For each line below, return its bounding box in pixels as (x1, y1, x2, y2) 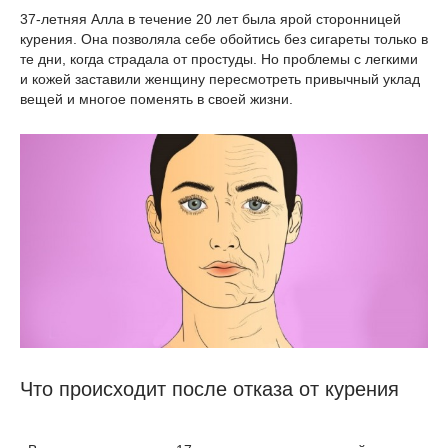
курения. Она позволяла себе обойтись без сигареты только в (20, 31, 428, 47)
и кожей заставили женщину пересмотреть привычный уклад (20, 71, 420, 87)
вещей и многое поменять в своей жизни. (20, 91, 293, 107)
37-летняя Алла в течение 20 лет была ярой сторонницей (20, 11, 401, 27)
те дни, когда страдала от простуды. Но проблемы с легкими (20, 51, 418, 67)
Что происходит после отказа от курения (20, 378, 399, 401)
